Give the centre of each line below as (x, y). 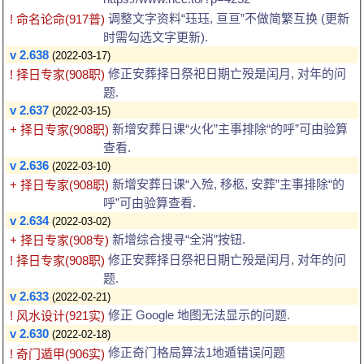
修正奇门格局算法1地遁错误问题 (195, 353)
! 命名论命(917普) (57, 19)
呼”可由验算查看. (149, 203)
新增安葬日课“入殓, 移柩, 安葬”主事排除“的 (227, 184)
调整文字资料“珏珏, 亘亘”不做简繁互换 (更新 (227, 19)
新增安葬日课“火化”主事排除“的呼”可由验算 (228, 129)
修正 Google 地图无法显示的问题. (197, 315)
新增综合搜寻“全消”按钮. (177, 240)
